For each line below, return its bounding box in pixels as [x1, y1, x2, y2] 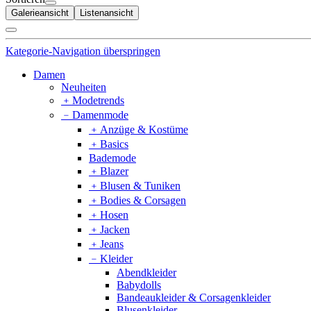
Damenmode [72, 108, 128, 121]
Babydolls [117, 278, 161, 291]
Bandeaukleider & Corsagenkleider [117, 291, 271, 303]
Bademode [89, 151, 136, 164]
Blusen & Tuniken [100, 179, 180, 192]
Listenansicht [80, 7, 133, 18]
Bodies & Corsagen [100, 194, 186, 206]
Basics [100, 137, 128, 150]
